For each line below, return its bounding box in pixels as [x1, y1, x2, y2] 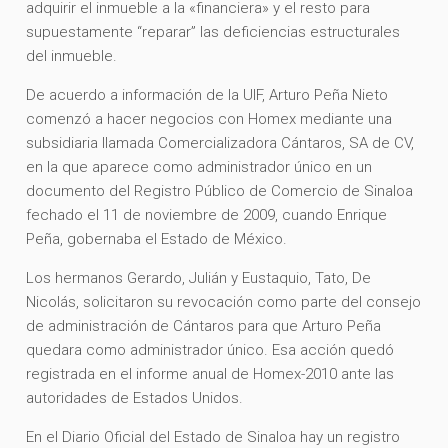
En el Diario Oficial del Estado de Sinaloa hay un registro [26, 427, 401, 446]
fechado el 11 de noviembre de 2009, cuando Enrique [26, 205, 388, 224]
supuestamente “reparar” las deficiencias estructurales [26, 22, 401, 41]
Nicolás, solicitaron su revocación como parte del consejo [26, 292, 422, 311]
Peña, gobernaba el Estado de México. [26, 229, 292, 248]
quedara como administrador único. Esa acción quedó [26, 340, 395, 359]
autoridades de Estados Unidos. [26, 388, 248, 407]
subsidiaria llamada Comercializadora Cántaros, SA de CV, [26, 133, 415, 152]
